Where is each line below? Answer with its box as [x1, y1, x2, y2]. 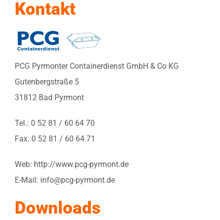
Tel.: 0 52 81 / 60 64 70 [15, 118, 95, 128]
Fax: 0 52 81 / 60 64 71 [15, 134, 95, 143]
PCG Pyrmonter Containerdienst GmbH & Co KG [15, 61, 179, 71]
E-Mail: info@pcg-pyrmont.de [15, 175, 115, 185]
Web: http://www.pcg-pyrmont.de [15, 159, 129, 169]
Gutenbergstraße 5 [15, 77, 79, 86]
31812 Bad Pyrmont [15, 92, 84, 102]
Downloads [15, 197, 101, 218]
